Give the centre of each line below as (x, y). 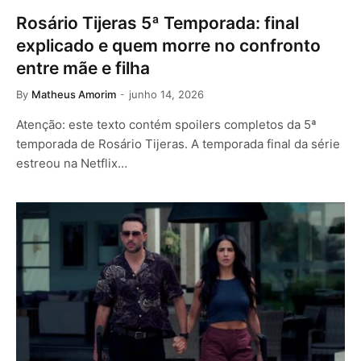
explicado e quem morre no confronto (168, 46)
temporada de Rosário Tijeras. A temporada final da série (178, 144)
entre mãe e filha (83, 68)
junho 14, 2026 (166, 94)
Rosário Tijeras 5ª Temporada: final (158, 23)
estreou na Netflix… (72, 163)
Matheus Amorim (74, 94)
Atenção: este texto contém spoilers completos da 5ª (166, 124)
